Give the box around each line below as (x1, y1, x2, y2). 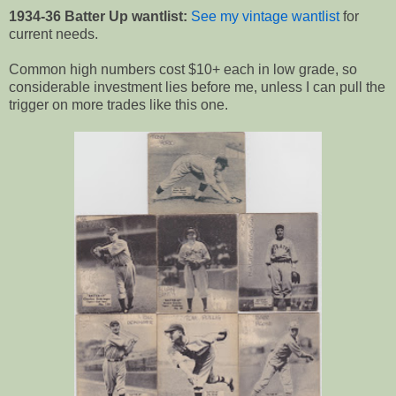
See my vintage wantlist (191, 8, 339, 24)
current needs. (9, 26, 98, 42)
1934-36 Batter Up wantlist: (9, 8, 187, 24)
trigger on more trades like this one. (9, 96, 228, 112)
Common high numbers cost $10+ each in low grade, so (9, 61, 357, 77)
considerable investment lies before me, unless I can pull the (9, 79, 385, 95)
